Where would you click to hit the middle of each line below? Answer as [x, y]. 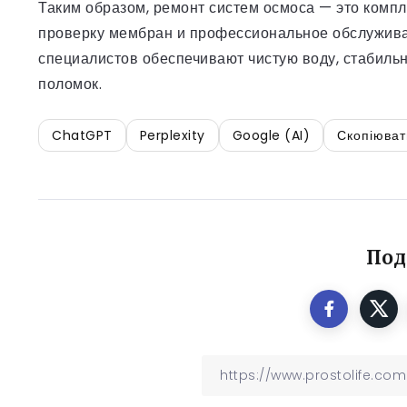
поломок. [70, 84]
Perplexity [172, 135]
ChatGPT [82, 135]
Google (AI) [271, 135]
